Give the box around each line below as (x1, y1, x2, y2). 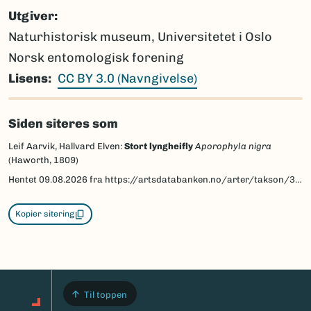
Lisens (8, 71, 48, 87)
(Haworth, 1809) (8, 155, 78, 166)
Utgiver (8, 8, 54, 24)
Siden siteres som (8, 116, 118, 132)
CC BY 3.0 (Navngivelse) (58, 71, 197, 87)
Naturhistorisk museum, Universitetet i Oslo (8, 29, 272, 45)
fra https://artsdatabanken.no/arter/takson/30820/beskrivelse (87, 174, 295, 185)
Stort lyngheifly (124, 141, 193, 152)
